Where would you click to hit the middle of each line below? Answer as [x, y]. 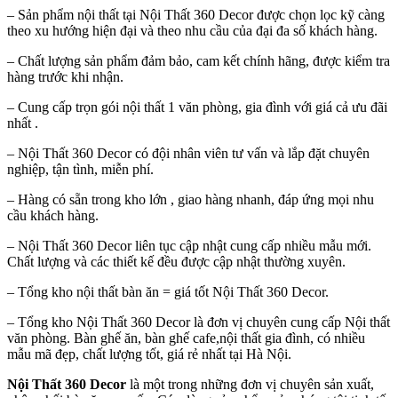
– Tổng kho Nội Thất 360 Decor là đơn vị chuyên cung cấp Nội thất [199, 322]
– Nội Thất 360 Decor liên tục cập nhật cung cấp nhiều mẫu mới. [189, 245]
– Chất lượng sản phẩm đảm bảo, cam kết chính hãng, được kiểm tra [199, 60]
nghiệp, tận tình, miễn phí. [80, 169]
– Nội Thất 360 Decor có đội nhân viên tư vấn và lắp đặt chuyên [188, 153]
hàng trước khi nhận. [65, 76]
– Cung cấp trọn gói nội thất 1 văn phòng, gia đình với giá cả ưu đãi [197, 107]
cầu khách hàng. [53, 215]
